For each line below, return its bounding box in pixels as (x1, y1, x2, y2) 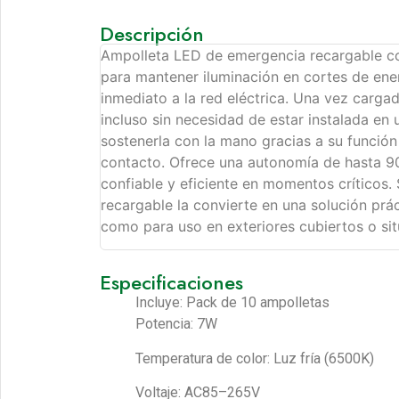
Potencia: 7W (135, 315, 217, 333)
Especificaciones (100, 268, 243, 297)
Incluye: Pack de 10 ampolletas (135, 294, 330, 312)
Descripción (100, 20, 204, 49)
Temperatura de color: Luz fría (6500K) (135, 349, 374, 367)
